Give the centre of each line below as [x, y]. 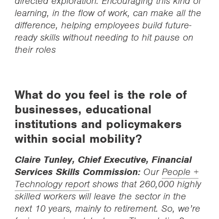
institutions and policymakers [98, 124]
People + [180, 172]
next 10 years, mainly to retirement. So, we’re [108, 208]
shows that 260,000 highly [145, 184]
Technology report [52, 184]
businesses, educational [83, 109]
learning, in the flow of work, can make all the [108, 13]
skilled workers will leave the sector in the [100, 196]
